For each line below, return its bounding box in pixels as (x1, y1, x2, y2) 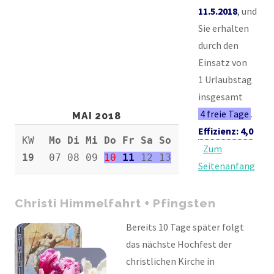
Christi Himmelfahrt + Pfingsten (15, 196, 216, 210)
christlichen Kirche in (126, 255, 215, 268)
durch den (198, 39, 239, 51)
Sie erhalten (198, 21, 249, 34)
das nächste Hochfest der (126, 238, 232, 251)
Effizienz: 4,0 (198, 124, 253, 137)
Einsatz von (198, 56, 247, 68)
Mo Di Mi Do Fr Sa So (49, 134, 171, 146)
